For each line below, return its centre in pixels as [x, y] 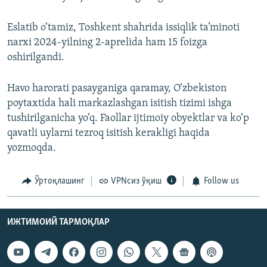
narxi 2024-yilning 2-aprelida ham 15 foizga [107, 43]
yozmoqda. [32, 148]
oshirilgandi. [36, 58]
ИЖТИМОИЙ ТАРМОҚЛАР [58, 222]
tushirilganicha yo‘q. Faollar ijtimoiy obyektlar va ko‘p [128, 119]
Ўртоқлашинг [59, 181]
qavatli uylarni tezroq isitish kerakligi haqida [108, 133]
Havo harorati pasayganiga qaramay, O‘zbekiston [117, 89]
